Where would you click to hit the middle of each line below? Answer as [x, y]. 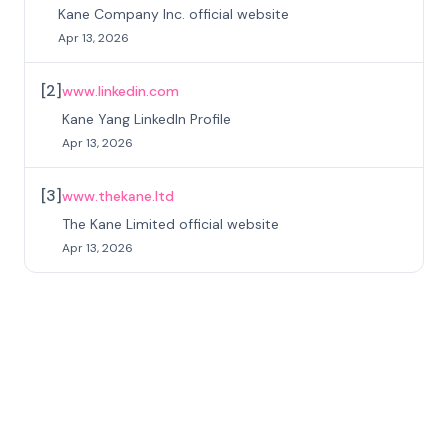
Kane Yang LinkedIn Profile [146, 119]
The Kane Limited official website [170, 224]
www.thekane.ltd [118, 196]
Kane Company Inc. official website [173, 14]
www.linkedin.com [120, 91]
